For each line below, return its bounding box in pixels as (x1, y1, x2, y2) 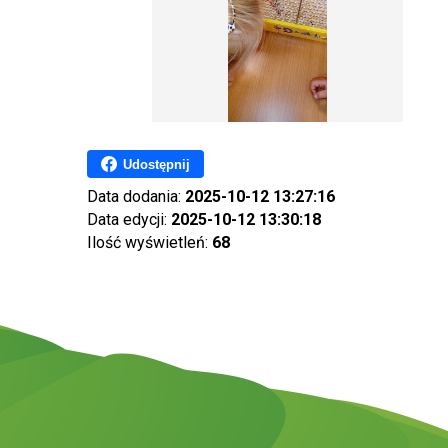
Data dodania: (87, 187, 185, 206)
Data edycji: (87, 210, 171, 229)
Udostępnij (123, 156, 190, 172)
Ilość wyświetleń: (87, 233, 212, 252)
